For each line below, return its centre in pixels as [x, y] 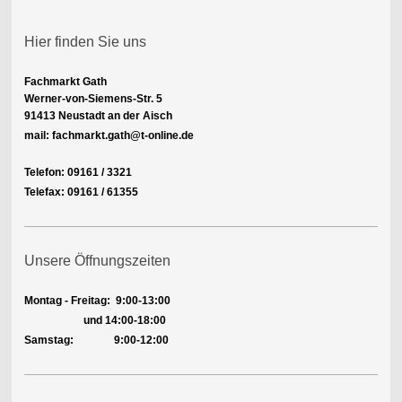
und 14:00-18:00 [95, 321]
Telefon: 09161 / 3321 [78, 173]
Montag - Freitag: [67, 301]
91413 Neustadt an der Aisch [98, 116]
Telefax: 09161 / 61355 [81, 192]
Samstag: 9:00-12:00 [96, 341]
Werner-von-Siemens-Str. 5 [93, 99]
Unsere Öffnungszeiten [97, 261]
